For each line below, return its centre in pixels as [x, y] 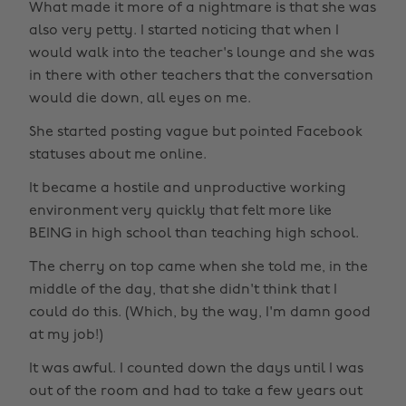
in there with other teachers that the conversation [201, 77]
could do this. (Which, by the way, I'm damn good [200, 313]
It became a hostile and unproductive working [188, 189]
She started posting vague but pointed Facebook [196, 133]
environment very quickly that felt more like [180, 212]
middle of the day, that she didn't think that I [183, 290]
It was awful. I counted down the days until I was [196, 369]
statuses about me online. [118, 155]
